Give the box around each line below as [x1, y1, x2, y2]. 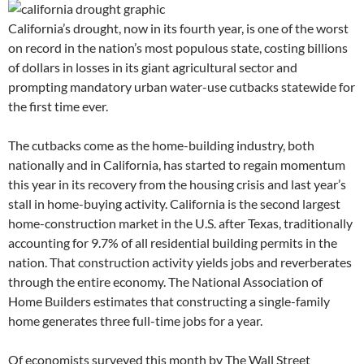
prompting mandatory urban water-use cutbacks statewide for [8, 78, 355, 94]
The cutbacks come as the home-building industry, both [8, 136, 314, 153]
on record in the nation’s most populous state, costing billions [8, 39, 348, 55]
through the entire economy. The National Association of [8, 273, 323, 289]
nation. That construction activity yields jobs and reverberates [8, 253, 352, 270]
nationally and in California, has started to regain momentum [8, 156, 345, 172]
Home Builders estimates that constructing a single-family [8, 292, 330, 309]
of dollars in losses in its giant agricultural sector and [8, 58, 297, 75]
